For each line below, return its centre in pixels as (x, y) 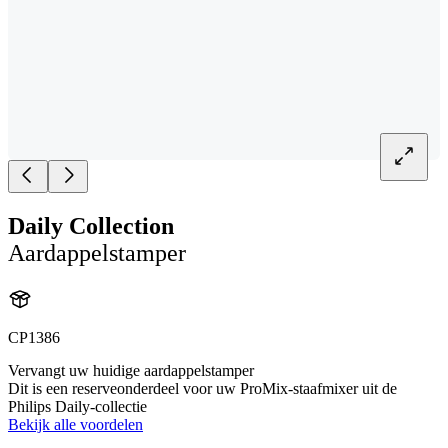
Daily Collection (91, 225)
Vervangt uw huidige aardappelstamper (131, 370)
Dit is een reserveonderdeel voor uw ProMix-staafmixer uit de (202, 388)
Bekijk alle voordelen (75, 424)
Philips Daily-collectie (77, 406)
